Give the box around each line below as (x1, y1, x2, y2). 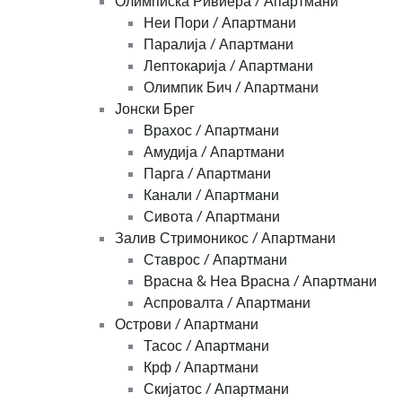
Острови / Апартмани (115, 315, 258, 334)
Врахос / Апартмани (144, 121, 279, 140)
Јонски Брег (115, 100, 195, 118)
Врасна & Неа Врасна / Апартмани (144, 272, 377, 291)
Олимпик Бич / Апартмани (144, 78, 319, 97)
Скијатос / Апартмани (144, 380, 289, 398)
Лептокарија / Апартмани (144, 57, 313, 75)
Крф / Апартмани (144, 358, 258, 377)
